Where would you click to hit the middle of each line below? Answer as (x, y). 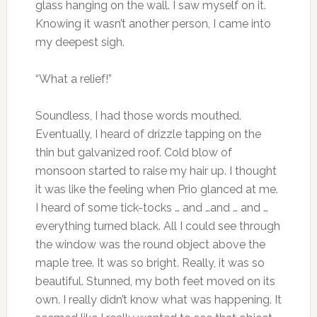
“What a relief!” (73, 79)
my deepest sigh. (80, 42)
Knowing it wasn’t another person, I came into (153, 23)
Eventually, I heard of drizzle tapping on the (148, 134)
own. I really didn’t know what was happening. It (158, 299)
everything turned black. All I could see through (157, 226)
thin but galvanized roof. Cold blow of (133, 152)
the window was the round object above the (150, 244)
